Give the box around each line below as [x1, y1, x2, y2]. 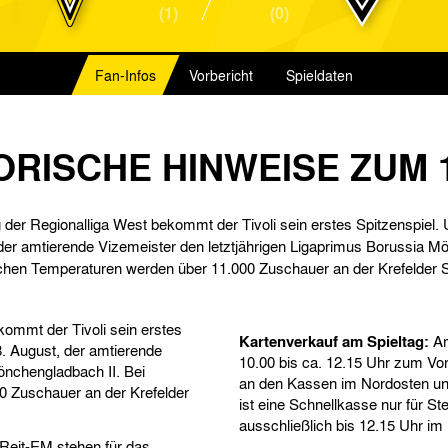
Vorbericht [189, 65, 253, 85]
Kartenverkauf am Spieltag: [239, 330, 429, 352]
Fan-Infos [95, 65, 156, 85]
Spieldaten [286, 65, 353, 85]
